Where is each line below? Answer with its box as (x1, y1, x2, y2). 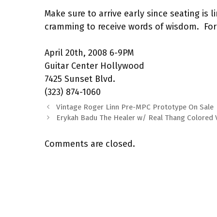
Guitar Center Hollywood (45, 61, 144, 71)
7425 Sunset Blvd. (45, 74, 115, 84)
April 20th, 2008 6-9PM (45, 47, 134, 58)
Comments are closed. (45, 139, 135, 149)
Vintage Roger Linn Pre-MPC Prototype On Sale (56, 103, 214, 111)
